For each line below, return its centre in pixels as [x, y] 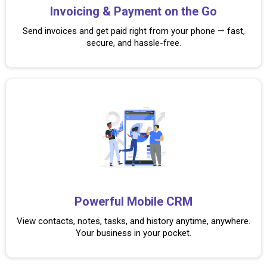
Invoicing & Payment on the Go [133, 11]
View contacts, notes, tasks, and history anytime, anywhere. [133, 221]
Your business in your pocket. [133, 233]
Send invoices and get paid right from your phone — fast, [133, 31]
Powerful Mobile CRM [133, 201]
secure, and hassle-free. [133, 43]
